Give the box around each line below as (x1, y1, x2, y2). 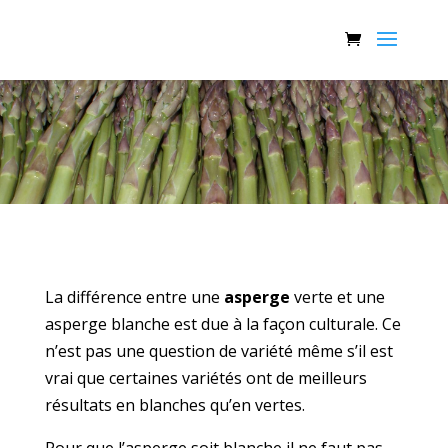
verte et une (289, 286, 385, 309)
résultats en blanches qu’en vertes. (44, 394, 305, 417)
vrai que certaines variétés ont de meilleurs (44, 367, 367, 390)
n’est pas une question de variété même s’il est (44, 340, 393, 363)
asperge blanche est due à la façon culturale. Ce (44, 313, 401, 336)
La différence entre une (44, 286, 220, 309)
